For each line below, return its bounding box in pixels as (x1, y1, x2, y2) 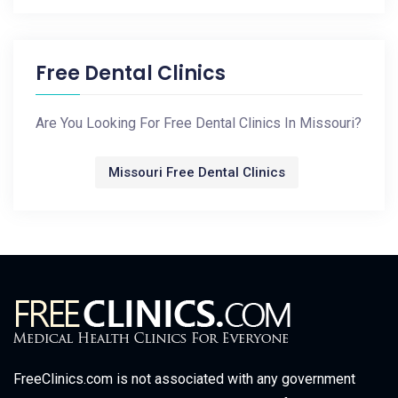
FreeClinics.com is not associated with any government (13, 370, 355, 387)
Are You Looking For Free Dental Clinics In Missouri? (36, 115, 362, 131)
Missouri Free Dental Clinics (108, 164, 285, 180)
